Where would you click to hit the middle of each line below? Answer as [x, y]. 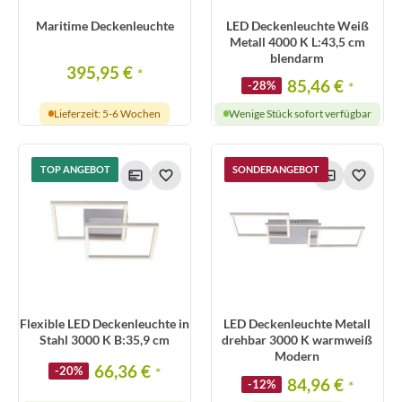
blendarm [297, 57]
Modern [297, 356]
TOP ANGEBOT [75, 170]
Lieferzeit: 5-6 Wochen [108, 113]
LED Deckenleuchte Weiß [297, 25]
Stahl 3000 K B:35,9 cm [105, 340]
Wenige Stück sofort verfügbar [301, 113]
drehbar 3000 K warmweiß [297, 340]
